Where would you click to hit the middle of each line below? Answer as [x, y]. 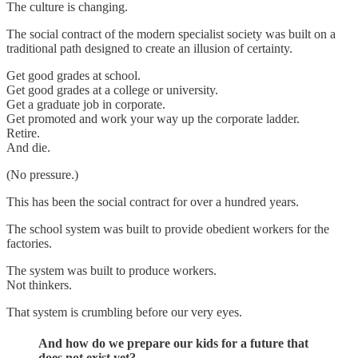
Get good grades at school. [74, 75]
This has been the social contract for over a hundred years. [153, 201]
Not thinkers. [39, 284]
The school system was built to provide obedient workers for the [168, 229]
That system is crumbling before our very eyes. [124, 312]
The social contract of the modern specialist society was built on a [171, 34]
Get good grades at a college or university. [112, 89]
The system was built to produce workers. [111, 270]
